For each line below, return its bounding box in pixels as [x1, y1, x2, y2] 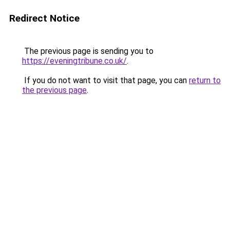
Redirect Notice [9, 12, 80, 24]
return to [189, 75, 221, 85]
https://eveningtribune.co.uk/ [22, 56, 127, 66]
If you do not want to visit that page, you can [22, 75, 189, 85]
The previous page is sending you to [22, 46, 154, 56]
